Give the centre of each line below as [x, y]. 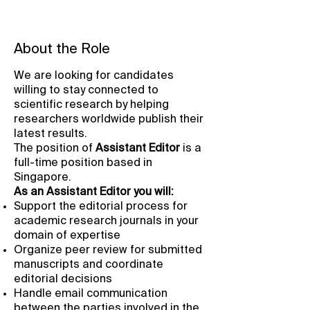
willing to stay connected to [86, 91]
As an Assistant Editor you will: [94, 192]
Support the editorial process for [101, 207]
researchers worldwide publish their [109, 120]
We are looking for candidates [94, 76]
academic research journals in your [106, 221]
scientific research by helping [91, 105]
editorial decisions [63, 280]
